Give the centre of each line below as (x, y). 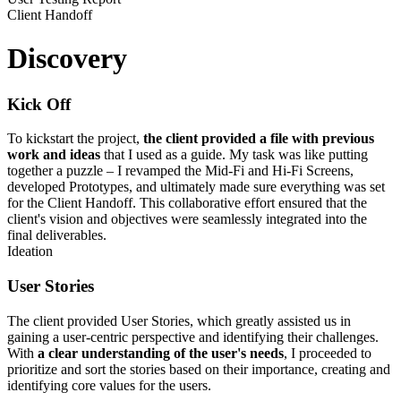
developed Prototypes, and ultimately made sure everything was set (196, 187)
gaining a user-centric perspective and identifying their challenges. (193, 337)
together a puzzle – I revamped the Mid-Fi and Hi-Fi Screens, (180, 171)
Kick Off (39, 104)
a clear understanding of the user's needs (161, 353)
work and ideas (54, 155)
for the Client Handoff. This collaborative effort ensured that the (187, 203)
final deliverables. (57, 235)
